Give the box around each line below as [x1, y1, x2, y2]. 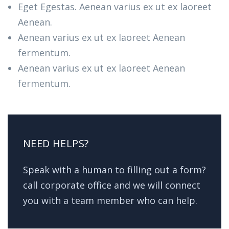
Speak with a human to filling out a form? [23, 164, 206, 176]
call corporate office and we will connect [23, 179, 200, 191]
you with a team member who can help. [23, 194, 197, 207]
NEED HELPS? [23, 136, 89, 150]
